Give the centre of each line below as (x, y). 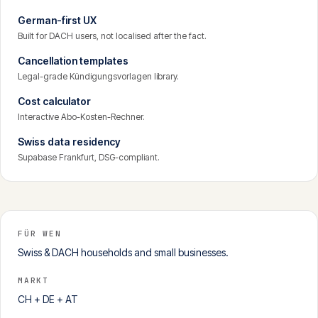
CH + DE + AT (48, 299)
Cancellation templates (73, 61)
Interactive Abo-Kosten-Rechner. (81, 117)
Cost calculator (54, 101)
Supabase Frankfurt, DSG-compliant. (89, 157)
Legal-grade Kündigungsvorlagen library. (98, 76)
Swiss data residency (69, 142)
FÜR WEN (40, 234)
